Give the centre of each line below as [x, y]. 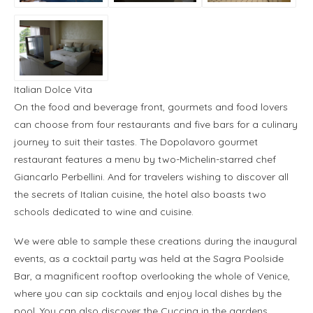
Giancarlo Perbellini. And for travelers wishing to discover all [151, 177]
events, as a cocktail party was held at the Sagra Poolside [149, 259]
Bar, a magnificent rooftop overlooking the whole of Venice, [152, 276]
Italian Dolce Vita [53, 90]
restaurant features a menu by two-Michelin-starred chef [145, 160]
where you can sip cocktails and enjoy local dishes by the [148, 294]
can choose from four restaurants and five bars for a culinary [156, 125]
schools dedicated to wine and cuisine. [104, 212]
